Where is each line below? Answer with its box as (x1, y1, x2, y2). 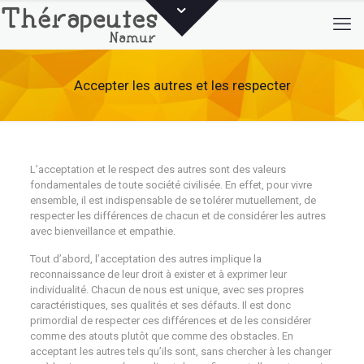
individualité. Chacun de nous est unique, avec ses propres (29, 284, 304, 296)
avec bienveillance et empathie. (29, 225, 175, 237)
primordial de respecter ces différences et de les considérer (29, 314, 311, 327)
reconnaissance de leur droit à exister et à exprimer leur (29, 268, 287, 280)
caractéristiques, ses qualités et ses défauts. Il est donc (29, 299, 291, 311)
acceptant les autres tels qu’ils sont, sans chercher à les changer (29, 345, 331, 357)
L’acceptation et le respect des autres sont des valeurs (29, 163, 286, 175)
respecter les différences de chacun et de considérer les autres (29, 210, 326, 222)
